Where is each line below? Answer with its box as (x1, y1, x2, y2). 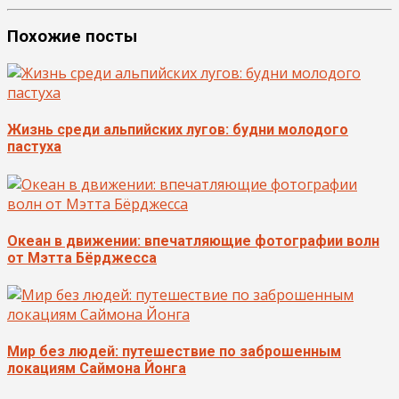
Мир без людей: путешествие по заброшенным (7, 343, 341, 361)
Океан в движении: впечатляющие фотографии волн (7, 232, 379, 249)
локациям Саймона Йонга (7, 360, 186, 378)
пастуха (7, 138, 61, 156)
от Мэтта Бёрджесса (7, 248, 157, 266)
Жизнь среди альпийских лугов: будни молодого (7, 121, 348, 139)
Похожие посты (7, 27, 137, 47)
